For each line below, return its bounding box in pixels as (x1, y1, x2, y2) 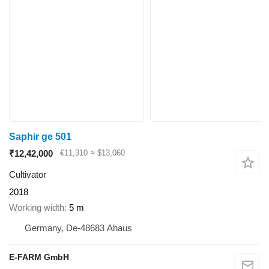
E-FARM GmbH (9, 252, 69, 262)
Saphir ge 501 (9, 131, 71, 142)
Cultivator (9, 169, 46, 180)
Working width (9, 202, 64, 213)
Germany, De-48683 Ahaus (25, 223, 132, 233)
